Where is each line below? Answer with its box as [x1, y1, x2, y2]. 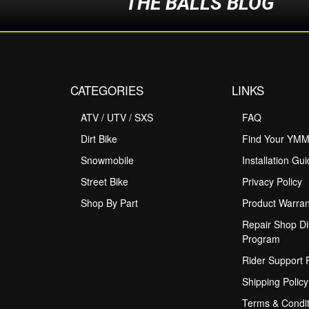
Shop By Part [81, 196, 138, 210]
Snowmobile [81, 153, 134, 168]
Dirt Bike [81, 132, 117, 146]
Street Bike [81, 175, 128, 189]
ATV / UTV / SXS [81, 110, 153, 125]
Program [242, 232, 280, 246]
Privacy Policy [242, 175, 302, 189]
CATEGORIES [70, 81, 143, 99]
